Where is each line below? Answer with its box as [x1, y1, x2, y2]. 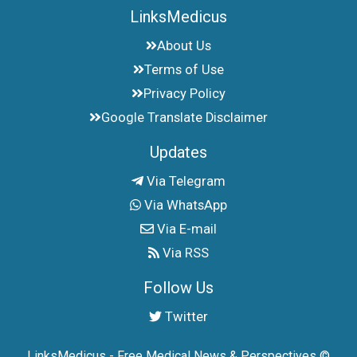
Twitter [162, 309, 209, 325]
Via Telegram [143, 174, 226, 190]
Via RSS [159, 245, 210, 261]
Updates [150, 143, 207, 163]
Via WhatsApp [141, 198, 228, 214]
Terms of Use [144, 62, 225, 78]
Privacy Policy [143, 86, 226, 102]
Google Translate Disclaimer [100, 110, 268, 126]
